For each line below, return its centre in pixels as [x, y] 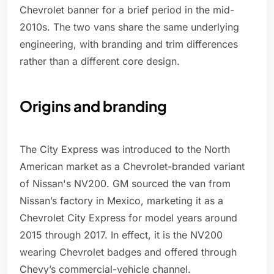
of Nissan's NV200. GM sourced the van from [125, 184]
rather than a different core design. [100, 61]
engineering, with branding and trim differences [129, 44]
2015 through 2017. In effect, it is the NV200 [121, 235]
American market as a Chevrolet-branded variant [132, 167]
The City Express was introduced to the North [125, 150]
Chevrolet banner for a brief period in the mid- [127, 10]
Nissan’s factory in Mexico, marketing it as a [121, 201]
